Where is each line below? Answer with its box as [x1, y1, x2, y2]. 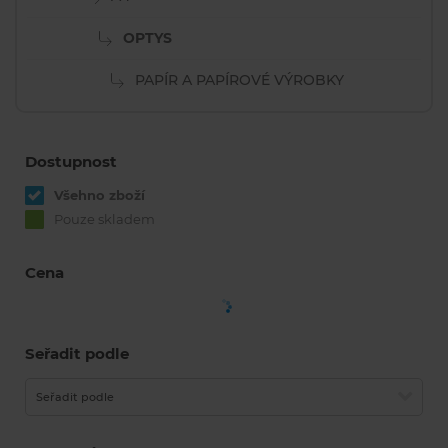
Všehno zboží [54, 187, 145, 203]
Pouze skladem [54, 211, 155, 227]
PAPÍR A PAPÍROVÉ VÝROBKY [134, 71, 344, 89]
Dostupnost [25, 152, 117, 171]
